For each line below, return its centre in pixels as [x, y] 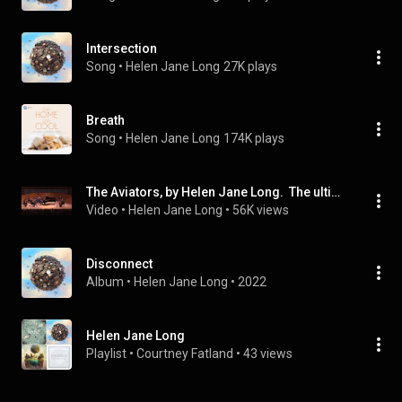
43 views [268, 354]
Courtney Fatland [185, 354]
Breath [105, 120]
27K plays [250, 66]
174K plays [254, 138]
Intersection [122, 48]
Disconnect [119, 264]
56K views [261, 210]
